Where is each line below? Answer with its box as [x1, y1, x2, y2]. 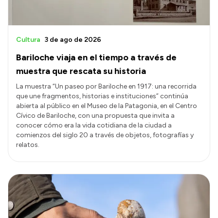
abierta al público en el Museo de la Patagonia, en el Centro [16, 101, 197, 110]
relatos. [16, 140, 39, 149]
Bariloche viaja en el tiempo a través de [16, 52, 177, 63]
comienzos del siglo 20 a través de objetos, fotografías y [16, 130, 194, 139]
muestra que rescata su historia [16, 65, 146, 76]
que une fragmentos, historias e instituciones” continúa [16, 91, 188, 100]
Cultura [16, 35, 40, 44]
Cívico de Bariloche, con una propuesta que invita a [16, 111, 175, 120]
